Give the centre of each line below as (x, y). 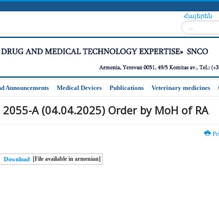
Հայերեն (199, 16)
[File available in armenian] (67, 159)
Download (17, 160)
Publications (127, 88)
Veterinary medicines (181, 88)
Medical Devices (79, 88)
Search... (192, 25)
